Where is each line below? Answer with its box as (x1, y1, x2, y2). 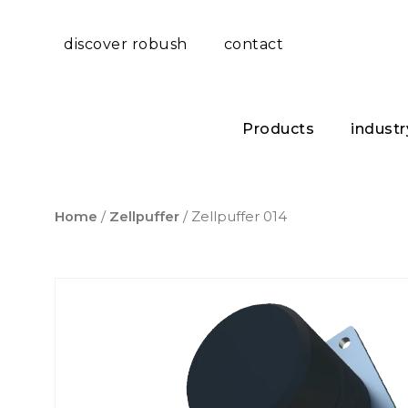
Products (242, 120, 314, 138)
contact (223, 36, 283, 53)
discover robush (64, 36, 188, 53)
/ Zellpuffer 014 (179, 209, 287, 226)
